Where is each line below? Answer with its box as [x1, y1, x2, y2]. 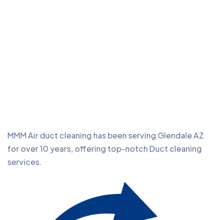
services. [7, 156, 42, 167]
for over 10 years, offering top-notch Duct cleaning [7, 143, 202, 154]
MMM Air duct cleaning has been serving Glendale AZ [7, 130, 204, 140]
